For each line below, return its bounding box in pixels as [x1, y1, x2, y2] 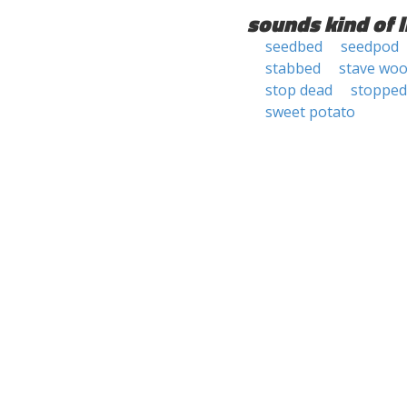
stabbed [265, 58, 321, 78]
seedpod [341, 36, 399, 56]
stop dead [265, 80, 333, 100]
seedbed [265, 36, 323, 56]
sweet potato [265, 102, 355, 122]
